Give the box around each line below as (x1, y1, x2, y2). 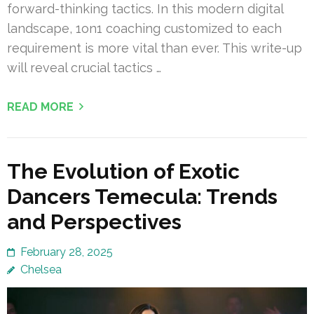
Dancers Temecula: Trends (7, 184, 278, 209)
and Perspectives (7, 209, 182, 234)
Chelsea (20, 262, 62, 276)
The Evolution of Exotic (7, 158, 240, 184)
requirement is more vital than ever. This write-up (7, 40, 302, 55)
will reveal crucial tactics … (7, 60, 161, 75)
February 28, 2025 (20, 245, 113, 259)
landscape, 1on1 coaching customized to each (7, 20, 282, 36)
